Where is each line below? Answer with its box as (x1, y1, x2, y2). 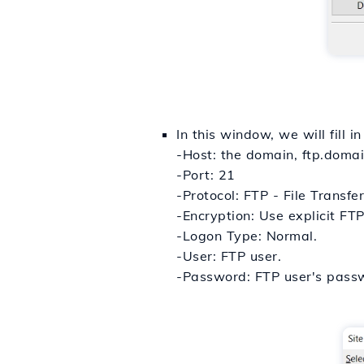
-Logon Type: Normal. (176, 227, 317, 244)
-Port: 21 (176, 166, 236, 183)
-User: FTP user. (176, 247, 281, 264)
